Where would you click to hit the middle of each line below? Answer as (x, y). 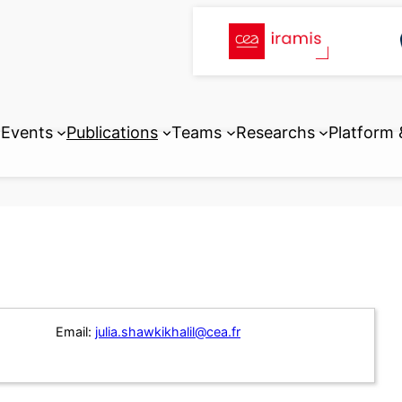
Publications (112, 132)
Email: (74, 332)
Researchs (275, 132)
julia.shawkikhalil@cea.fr (168, 332)
